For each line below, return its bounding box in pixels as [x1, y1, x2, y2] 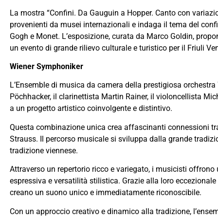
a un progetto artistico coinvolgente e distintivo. [10, 104, 172, 113]
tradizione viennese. [10, 145, 78, 155]
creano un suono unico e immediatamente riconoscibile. [10, 188, 201, 198]
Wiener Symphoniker [10, 61, 83, 71]
